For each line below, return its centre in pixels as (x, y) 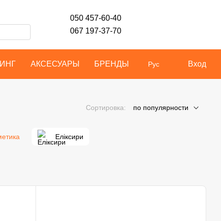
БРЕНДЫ (111, 64)
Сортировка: (106, 108)
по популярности (161, 108)
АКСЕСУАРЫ (55, 64)
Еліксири (69, 137)
